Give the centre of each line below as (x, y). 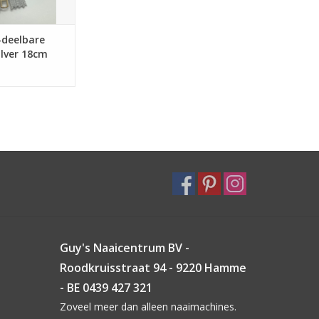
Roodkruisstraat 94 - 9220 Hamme (153, 267)
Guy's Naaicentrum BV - (124, 247)
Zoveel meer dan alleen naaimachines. (148, 306)
